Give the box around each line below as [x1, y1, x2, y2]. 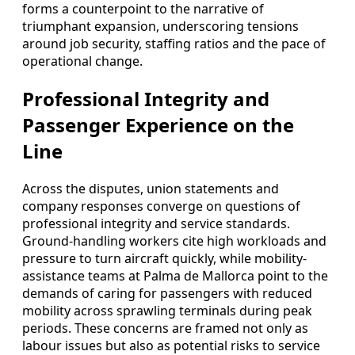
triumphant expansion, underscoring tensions [22, 17, 299, 36]
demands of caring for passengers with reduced [22, 284, 312, 303]
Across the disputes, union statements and [22, 180, 279, 198]
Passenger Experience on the [22, 112, 294, 139]
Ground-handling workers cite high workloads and [22, 232, 326, 250]
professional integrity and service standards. [22, 215, 290, 233]
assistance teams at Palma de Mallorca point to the [22, 267, 328, 285]
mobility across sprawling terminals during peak [22, 302, 312, 320]
